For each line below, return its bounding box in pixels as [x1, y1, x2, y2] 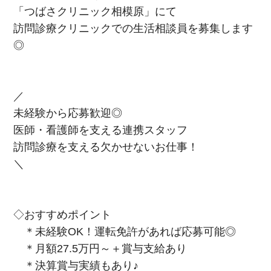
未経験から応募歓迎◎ [13, 107, 123, 119]
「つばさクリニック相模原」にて [13, 5, 177, 18]
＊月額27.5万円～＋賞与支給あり [13, 243, 188, 255]
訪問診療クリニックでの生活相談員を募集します [13, 22, 253, 34]
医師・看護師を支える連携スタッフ [13, 124, 188, 136]
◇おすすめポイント [13, 209, 112, 221]
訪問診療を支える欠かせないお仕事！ [13, 141, 199, 153]
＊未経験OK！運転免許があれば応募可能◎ [13, 226, 237, 238]
